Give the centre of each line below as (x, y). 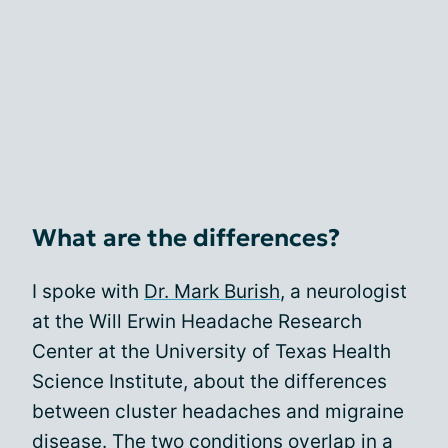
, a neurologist (343, 291)
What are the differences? (186, 237)
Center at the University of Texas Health (211, 351)
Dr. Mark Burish (212, 291)
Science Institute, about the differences (209, 381)
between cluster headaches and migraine (218, 411)
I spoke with (88, 291)
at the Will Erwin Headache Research (197, 321)
